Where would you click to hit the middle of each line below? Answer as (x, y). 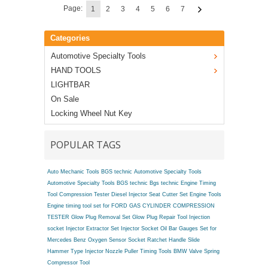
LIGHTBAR (70, 84)
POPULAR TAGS (85, 144)
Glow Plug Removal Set (100, 217)
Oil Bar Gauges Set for (188, 228)
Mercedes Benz (66, 240)
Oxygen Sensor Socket (116, 240)
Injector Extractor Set (92, 228)
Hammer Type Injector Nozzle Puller (92, 251)
